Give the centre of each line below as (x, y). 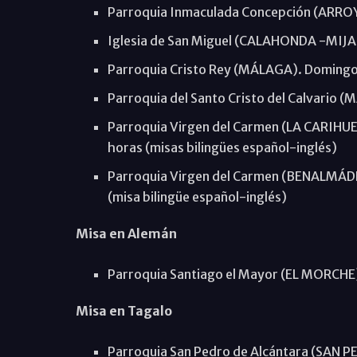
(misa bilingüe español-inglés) (197, 196)
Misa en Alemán (126, 233)
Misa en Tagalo (124, 310)
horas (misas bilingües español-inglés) (222, 147)
